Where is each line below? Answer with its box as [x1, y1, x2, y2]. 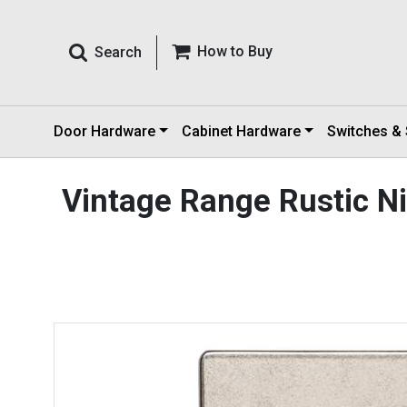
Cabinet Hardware [181, 123, 301, 140]
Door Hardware [54, 123, 155, 140]
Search [94, 44, 142, 61]
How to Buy [197, 43, 273, 60]
